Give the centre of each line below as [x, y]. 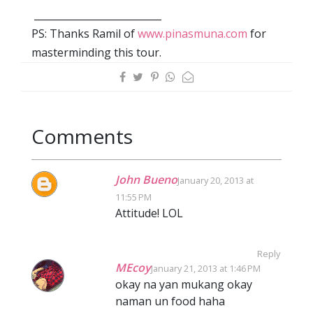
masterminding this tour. [96, 52]
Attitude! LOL [149, 213]
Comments [82, 136]
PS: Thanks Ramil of [85, 33]
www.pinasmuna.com [194, 33]
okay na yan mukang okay [184, 284]
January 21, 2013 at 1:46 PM [206, 268]
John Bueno [146, 179]
